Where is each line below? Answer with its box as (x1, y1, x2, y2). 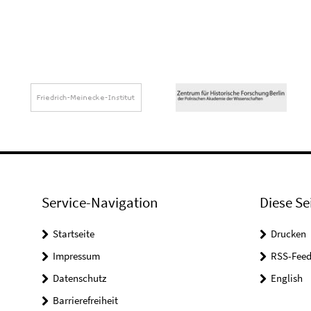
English (270, 271, 303, 285)
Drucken (270, 227, 306, 241)
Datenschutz (53, 271, 106, 285)
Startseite (53, 227, 94, 241)
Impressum (53, 249, 100, 263)
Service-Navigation (42, 193, 158, 212)
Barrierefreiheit (53, 294, 118, 308)
